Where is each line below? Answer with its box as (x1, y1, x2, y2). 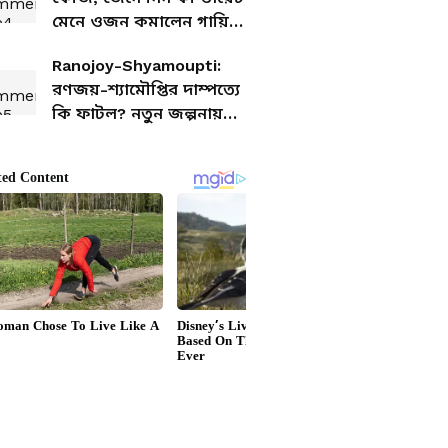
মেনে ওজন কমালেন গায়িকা (52, 12, 248, 31)
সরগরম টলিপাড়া (52, 128, 170, 147)
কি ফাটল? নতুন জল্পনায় (52, 104, 223, 123)
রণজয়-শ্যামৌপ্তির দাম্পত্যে (52, 80, 240, 99)
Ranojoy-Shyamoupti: (52, 56, 221, 75)
